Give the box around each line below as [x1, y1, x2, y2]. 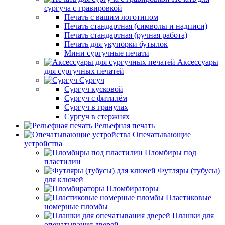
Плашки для [172, 211, 214, 220]
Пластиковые [166, 193, 211, 202]
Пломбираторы [106, 184, 159, 193]
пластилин [44, 157, 81, 166]
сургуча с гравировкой [44, 4, 122, 12]
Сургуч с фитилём [64, 94, 127, 102]
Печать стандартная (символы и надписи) [64, 22, 207, 30]
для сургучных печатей [44, 67, 124, 75]
